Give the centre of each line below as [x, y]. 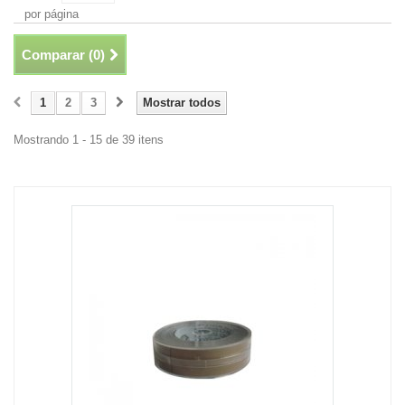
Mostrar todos [182, 103]
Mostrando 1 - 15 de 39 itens [89, 140]
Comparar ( [57, 55]
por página [52, 14]
